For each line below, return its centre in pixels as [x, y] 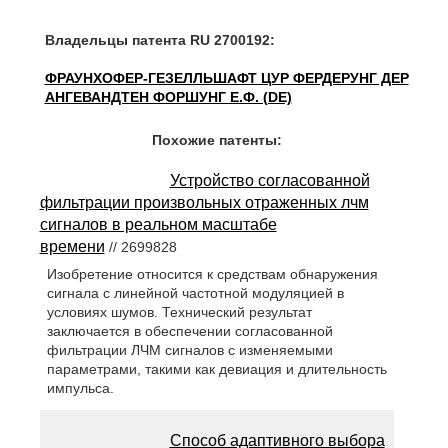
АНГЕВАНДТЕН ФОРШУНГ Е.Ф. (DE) [168, 97]
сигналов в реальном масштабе [158, 224]
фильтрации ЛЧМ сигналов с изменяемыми [189, 350]
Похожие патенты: [216, 140]
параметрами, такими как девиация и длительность [216, 369]
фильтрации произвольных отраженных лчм [204, 202]
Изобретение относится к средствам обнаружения [212, 274]
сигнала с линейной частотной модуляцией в [195, 293]
